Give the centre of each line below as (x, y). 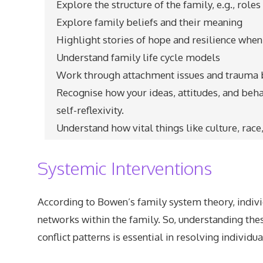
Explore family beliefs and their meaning (149, 22)
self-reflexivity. (90, 110)
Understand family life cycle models (138, 57)
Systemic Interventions (124, 168)
